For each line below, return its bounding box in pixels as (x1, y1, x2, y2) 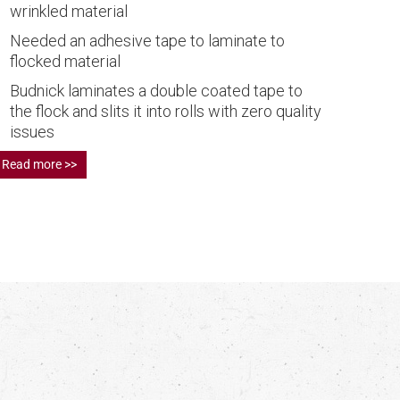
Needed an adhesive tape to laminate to (10, 30, 285, 50)
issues (10, 121, 54, 141)
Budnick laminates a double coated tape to (10, 80, 303, 100)
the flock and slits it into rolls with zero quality (10, 101, 321, 121)
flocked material (10, 51, 121, 71)
